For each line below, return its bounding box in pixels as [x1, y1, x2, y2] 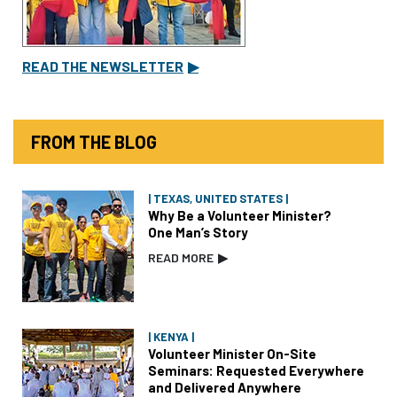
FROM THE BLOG [31, 131, 157, 153]
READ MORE [148, 250, 214, 266]
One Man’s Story [148, 224, 248, 241]
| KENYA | [148, 330, 194, 345]
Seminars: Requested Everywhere [148, 362, 364, 379]
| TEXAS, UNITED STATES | [148, 191, 288, 206]
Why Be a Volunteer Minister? [148, 207, 331, 224]
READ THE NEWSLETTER [22, 58, 183, 75]
